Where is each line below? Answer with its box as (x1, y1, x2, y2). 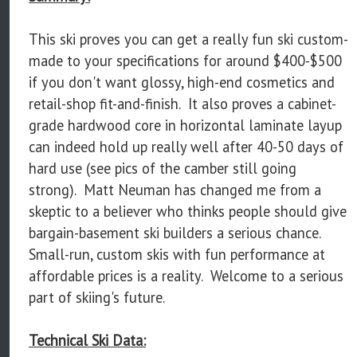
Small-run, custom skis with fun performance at (29, 245, 325, 265)
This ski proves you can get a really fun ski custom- (29, 29, 348, 49)
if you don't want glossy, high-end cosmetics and (29, 73, 335, 92)
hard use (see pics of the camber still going (29, 159, 296, 178)
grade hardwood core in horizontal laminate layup (29, 116, 342, 135)
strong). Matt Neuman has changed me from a (29, 180, 321, 200)
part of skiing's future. (29, 288, 165, 308)
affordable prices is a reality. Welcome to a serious (29, 266, 343, 286)
